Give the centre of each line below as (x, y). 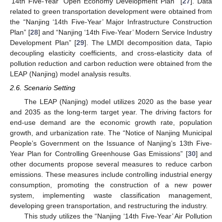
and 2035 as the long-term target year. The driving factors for (111, 112)
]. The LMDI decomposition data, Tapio (148, 42)
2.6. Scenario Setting (43, 88)
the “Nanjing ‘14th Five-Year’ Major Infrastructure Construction (111, 22)
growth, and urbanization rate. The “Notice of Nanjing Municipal (111, 133)
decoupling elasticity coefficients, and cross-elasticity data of (111, 53)
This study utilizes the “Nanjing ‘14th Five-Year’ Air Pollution (118, 216)
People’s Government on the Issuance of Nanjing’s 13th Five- (111, 143)
